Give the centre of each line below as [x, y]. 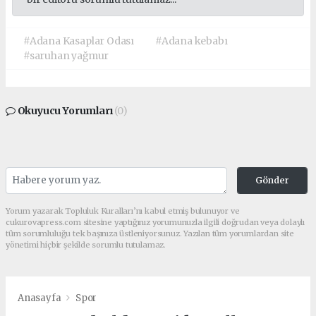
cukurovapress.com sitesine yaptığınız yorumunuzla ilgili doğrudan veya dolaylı [156, 222]
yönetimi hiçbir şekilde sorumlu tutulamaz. [86, 244]
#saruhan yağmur [66, 55]
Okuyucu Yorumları [65, 110]
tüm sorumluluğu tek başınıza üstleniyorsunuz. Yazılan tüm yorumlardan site [150, 233]
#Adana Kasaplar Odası [79, 41]
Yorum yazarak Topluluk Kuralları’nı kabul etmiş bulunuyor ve [123, 211]
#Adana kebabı [191, 41]
